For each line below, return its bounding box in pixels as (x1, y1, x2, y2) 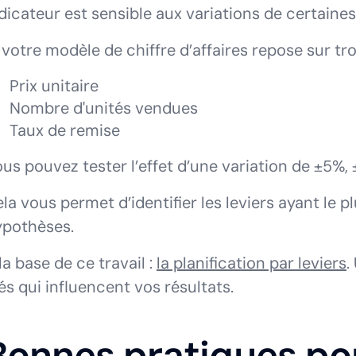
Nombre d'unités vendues (10, 98, 198, 118)
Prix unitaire (10, 75, 99, 96)
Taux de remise (10, 120, 120, 141)
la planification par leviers (157, 253, 346, 273)
